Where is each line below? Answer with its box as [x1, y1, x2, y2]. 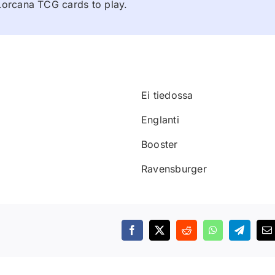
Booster [141, 137, 178, 150]
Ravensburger [141, 162, 207, 175]
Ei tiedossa [141, 88, 193, 101]
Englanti [141, 113, 179, 126]
